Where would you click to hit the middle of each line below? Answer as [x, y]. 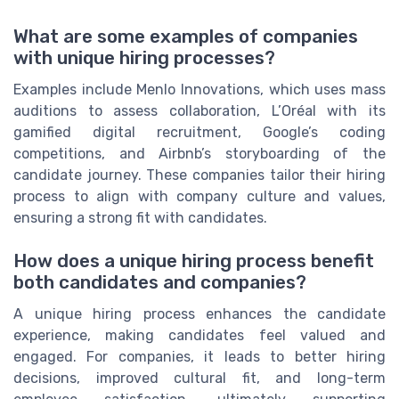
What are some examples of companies [186, 37]
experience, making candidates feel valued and [199, 336]
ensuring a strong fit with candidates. [140, 218]
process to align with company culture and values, [199, 197]
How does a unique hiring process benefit [194, 261]
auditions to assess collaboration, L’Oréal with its [199, 111]
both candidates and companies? [160, 283]
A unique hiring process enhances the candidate [199, 314]
